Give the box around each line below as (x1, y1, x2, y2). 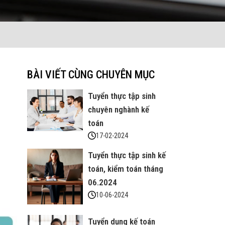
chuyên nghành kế (87, 104, 149, 115)
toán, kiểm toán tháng (87, 164, 163, 174)
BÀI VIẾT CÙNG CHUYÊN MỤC (27, 68, 155, 81)
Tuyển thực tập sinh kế (87, 150, 166, 160)
